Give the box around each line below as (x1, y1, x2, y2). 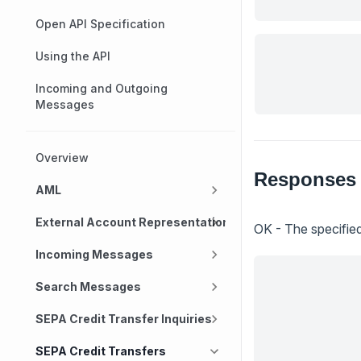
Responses (254, 168, 356, 190)
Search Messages (35, 280, 141, 293)
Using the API (35, 49, 110, 63)
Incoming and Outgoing (35, 81, 168, 95)
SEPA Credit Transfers (35, 344, 166, 358)
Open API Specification (35, 17, 165, 31)
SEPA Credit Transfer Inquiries (35, 312, 212, 326)
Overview (35, 151, 89, 164)
